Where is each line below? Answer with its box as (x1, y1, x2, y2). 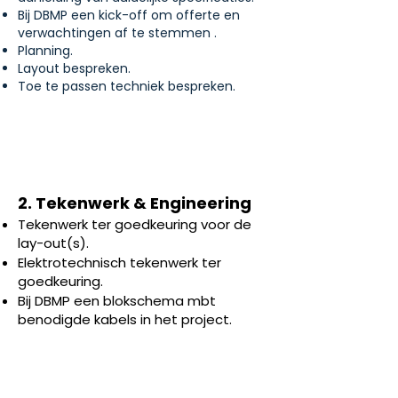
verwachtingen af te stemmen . (18, 24, 217, 42)
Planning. (18, 42, 73, 60)
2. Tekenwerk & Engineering (18, 192, 251, 214)
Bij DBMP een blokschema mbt (18, 291, 216, 310)
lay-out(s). (18, 234, 89, 252)
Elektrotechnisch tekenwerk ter (18, 253, 221, 272)
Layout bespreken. (18, 60, 131, 77)
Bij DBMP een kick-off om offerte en (18, 6, 240, 24)
